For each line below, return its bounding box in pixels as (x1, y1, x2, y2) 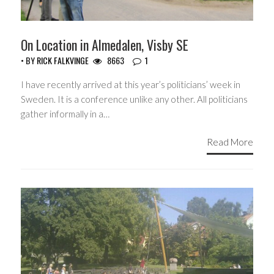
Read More (207, 136, 253, 147)
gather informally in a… (21, 108, 109, 120)
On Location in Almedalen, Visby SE (21, 35, 188, 55)
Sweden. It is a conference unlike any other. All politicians (21, 94, 248, 105)
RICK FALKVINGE (37, 54, 89, 67)
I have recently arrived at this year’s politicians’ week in (21, 79, 240, 91)
